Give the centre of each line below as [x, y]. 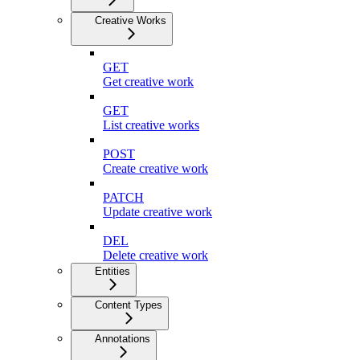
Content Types [129, 305]
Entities [112, 271]
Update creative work [157, 211]
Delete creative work [155, 255]
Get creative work [148, 81]
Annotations [123, 338]
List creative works [151, 125]
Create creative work [155, 168]
